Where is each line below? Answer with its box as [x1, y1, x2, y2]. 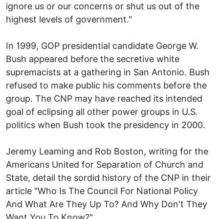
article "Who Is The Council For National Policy [6, 185, 198, 196]
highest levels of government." [6, 14, 132, 24]
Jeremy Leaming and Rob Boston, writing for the [6, 146, 208, 156]
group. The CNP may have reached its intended [6, 93, 202, 104]
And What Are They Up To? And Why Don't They [6, 198, 207, 209]
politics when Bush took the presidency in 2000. [6, 119, 205, 130]
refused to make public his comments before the [6, 80, 207, 90]
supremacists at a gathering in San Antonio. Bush [6, 66, 210, 77]
